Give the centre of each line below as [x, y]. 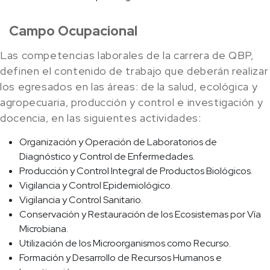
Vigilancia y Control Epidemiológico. [96, 186]
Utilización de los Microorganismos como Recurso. [125, 243]
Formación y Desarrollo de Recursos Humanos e [121, 258]
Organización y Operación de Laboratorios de [118, 142]
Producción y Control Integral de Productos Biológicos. [136, 171]
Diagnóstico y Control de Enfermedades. [107, 157]
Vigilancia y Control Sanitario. [81, 200]
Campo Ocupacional [73, 31]
